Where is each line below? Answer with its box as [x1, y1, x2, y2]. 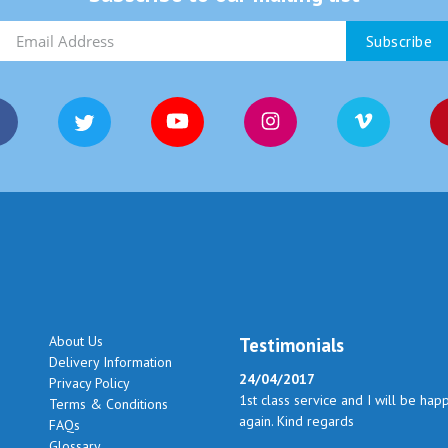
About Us [49, 331, 103, 350]
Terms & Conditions [49, 394, 168, 413]
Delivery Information [49, 352, 172, 371]
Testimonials [239, 332, 344, 357]
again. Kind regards [239, 411, 354, 430]
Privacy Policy [49, 373, 130, 392]
